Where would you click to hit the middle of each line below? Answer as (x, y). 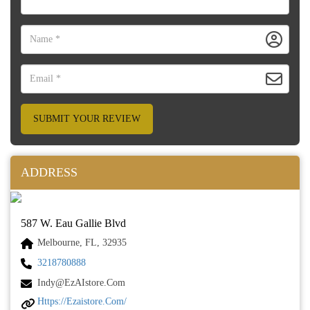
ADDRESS (49, 172)
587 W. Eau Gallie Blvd (73, 223)
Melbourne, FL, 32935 (82, 243)
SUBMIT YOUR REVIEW (87, 119)
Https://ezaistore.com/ (82, 301)
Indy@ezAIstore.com (81, 283)
